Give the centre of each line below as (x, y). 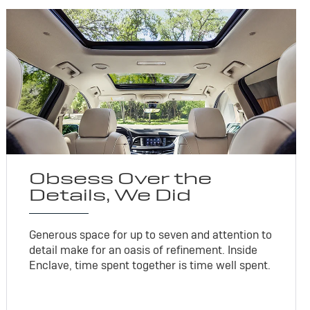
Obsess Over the (121, 179)
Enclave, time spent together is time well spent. (150, 266)
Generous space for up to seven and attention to (151, 235)
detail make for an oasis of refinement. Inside (144, 250)
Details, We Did (110, 195)
